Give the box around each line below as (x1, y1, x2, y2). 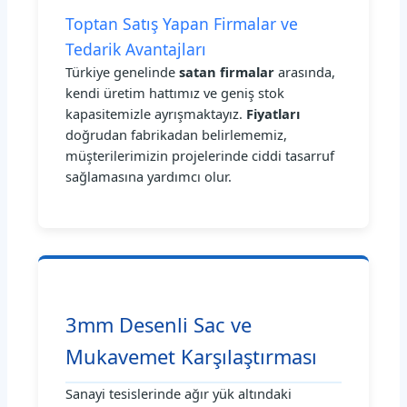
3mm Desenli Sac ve (65, 311, 253, 338)
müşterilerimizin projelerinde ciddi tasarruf (65, 146, 335, 165)
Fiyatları (246, 104, 301, 124)
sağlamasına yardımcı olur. (65, 167, 233, 186)
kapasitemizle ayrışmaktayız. (65, 104, 247, 124)
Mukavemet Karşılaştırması (65, 342, 318, 370)
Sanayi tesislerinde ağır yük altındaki (65, 383, 293, 402)
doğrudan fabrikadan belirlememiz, (65, 125, 288, 144)
